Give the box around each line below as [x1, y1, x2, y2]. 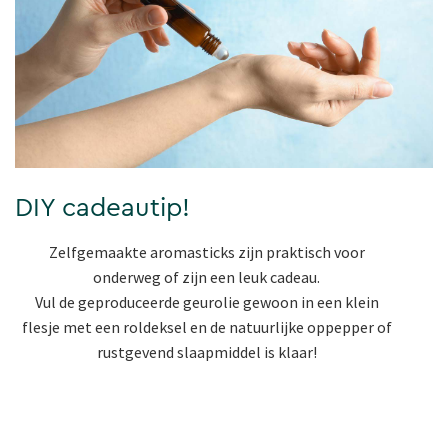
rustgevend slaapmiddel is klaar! [96, 342, 317, 363]
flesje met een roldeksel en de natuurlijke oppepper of [21, 317, 392, 338]
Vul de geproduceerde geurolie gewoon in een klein [34, 292, 379, 313]
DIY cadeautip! [15, 195, 190, 222]
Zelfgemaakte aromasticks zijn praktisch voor [48, 242, 365, 263]
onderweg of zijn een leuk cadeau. [93, 267, 320, 288]
